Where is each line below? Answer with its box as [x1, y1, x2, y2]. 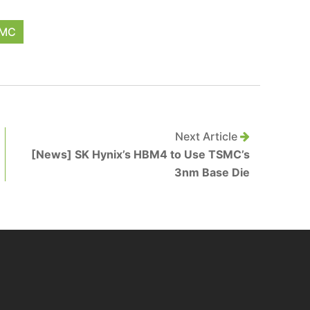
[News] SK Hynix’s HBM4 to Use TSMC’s [31, 147, 250, 161]
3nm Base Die [174, 165, 250, 179]
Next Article [175, 129, 240, 143]
